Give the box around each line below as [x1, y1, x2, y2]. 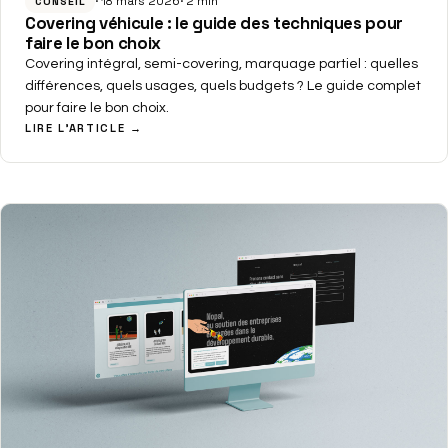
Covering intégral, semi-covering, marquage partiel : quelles [25, 56, 418, 71]
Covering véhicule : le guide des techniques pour [25, 11, 403, 34]
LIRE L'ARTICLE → [25, 120, 143, 135]
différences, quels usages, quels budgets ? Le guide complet [25, 78, 421, 93]
